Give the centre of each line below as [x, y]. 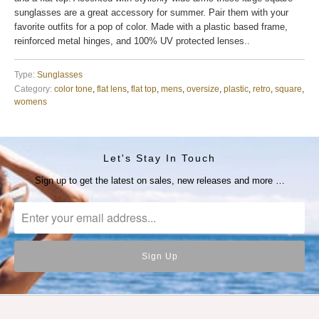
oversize [203, 89]
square [288, 89]
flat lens [112, 89]
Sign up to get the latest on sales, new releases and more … [159, 180]
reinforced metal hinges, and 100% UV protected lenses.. [132, 41]
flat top [144, 89]
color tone [73, 89]
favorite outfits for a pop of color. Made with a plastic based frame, [151, 27]
